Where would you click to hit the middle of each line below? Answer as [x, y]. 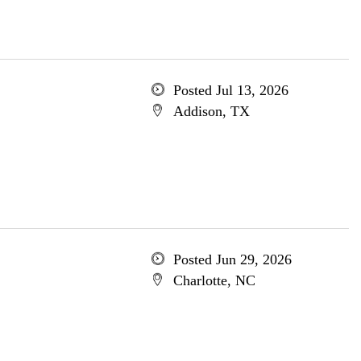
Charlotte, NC [214, 280]
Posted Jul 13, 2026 [230, 90]
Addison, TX [211, 111]
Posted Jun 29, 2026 [232, 259]
